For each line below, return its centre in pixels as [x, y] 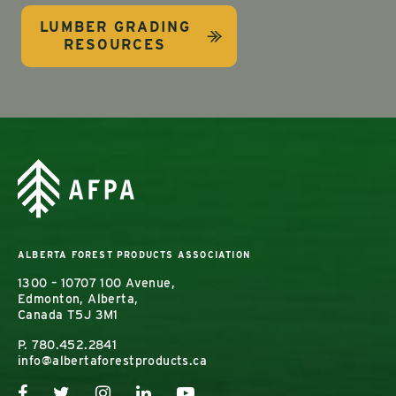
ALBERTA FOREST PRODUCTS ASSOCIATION [134, 255]
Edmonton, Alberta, [78, 299]
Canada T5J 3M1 [68, 315]
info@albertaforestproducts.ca [113, 361]
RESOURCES [115, 45]
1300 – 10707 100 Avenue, [97, 283]
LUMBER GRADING [115, 27]
